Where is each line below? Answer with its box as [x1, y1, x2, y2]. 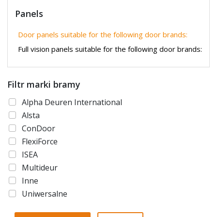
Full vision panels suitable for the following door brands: [18, 44, 202, 54]
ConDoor [22, 123, 55, 134]
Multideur [22, 162, 58, 173]
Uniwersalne [22, 188, 67, 200]
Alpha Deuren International [22, 97, 122, 108]
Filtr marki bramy [7, 78, 80, 91]
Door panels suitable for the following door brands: [18, 30, 187, 40]
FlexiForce [22, 136, 58, 147]
